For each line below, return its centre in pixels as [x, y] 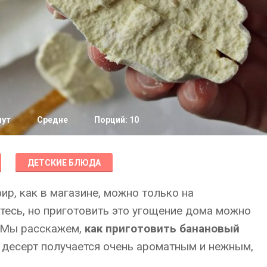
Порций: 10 [116, 119]
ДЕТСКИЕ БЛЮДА [64, 162]
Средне [52, 119]
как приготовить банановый [162, 228]
